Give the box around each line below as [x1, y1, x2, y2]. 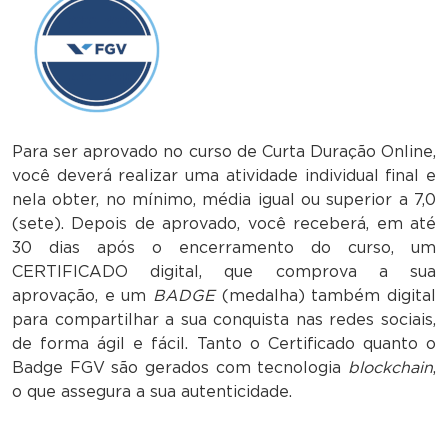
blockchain [348, 359, 433, 376]
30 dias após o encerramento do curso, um [12, 239, 436, 256]
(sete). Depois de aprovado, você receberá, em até [12, 215, 436, 232]
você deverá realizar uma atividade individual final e [12, 167, 436, 184]
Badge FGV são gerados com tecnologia [12, 359, 348, 376]
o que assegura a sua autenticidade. [12, 383, 292, 400]
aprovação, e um [12, 287, 153, 304]
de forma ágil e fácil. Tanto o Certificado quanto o [12, 335, 436, 352]
